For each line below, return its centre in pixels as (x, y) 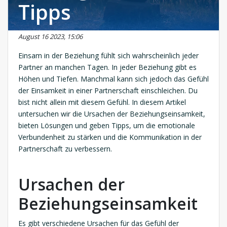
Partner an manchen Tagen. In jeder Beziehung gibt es (107, 67)
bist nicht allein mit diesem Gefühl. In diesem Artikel (102, 102)
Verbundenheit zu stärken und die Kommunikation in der (110, 137)
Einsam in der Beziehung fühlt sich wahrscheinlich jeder (108, 56)
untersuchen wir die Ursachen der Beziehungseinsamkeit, (112, 114)
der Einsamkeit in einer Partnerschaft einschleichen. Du (108, 91)
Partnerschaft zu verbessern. (65, 149)
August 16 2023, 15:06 (50, 37)
